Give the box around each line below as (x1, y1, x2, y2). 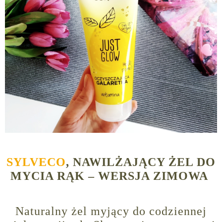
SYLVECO (6, 156, 66, 169)
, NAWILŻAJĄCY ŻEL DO (66, 156, 216, 169)
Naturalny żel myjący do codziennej (15, 205, 207, 218)
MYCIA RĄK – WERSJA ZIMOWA (10, 169, 212, 183)
